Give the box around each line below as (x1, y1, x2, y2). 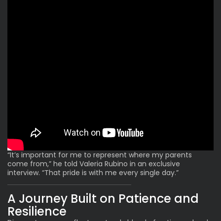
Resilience (7, 203, 67, 220)
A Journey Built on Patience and (7, 190, 199, 207)
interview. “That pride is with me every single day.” (7, 167, 179, 178)
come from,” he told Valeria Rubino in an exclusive (7, 158, 180, 169)
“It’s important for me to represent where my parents (7, 149, 192, 160)
